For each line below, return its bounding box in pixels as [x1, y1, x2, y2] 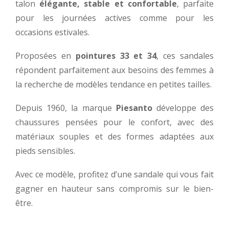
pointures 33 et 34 [75, 50, 157, 61]
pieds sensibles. [15, 145, 75, 156]
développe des [152, 102, 214, 113]
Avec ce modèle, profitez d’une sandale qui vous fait [15, 168, 214, 180]
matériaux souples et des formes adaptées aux [15, 130, 214, 142]
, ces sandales [156, 50, 214, 61]
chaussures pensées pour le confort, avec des [15, 116, 214, 128]
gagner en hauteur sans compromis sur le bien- [15, 182, 214, 194]
